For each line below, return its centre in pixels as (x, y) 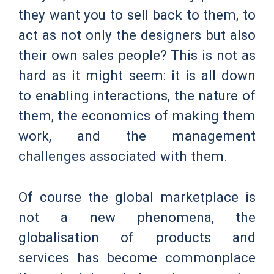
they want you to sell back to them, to (137, 14)
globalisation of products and (137, 237)
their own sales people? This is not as (137, 55)
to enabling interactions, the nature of (137, 95)
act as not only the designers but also (137, 35)
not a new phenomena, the (137, 217)
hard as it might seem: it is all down (137, 75)
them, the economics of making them (137, 115)
